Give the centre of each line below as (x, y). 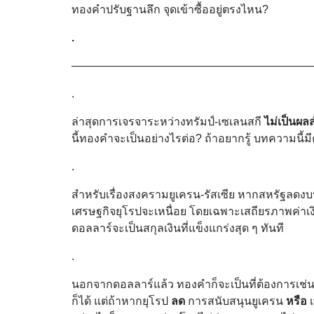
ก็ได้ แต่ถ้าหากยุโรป (121, 301)
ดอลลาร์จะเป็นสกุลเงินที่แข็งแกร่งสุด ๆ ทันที (178, 228)
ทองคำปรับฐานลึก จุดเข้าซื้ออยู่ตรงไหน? (170, 9)
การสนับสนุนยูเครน (235, 301)
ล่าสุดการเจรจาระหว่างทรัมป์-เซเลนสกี (168, 121)
